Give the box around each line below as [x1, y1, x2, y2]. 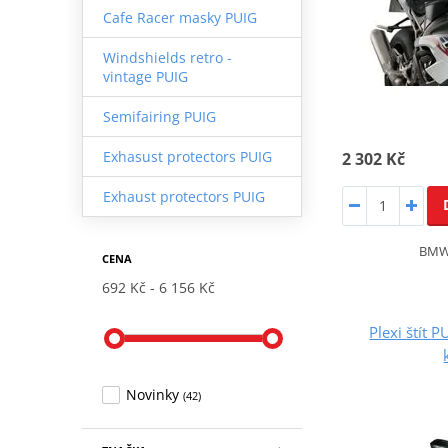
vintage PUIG [102, 66, 188, 86]
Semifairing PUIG [102, 106, 216, 126]
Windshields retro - [102, 47, 232, 67]
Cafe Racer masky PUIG [102, 7, 257, 27]
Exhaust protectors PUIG [102, 186, 265, 206]
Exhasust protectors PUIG [102, 146, 272, 166]
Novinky [125, 384, 179, 404]
